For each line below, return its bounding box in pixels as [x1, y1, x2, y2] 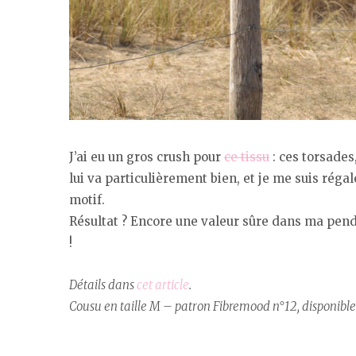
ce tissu [224, 149, 269, 165]
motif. [69, 192, 105, 208]
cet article [137, 277, 189, 293]
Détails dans [69, 277, 137, 293]
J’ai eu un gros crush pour [69, 149, 224, 165]
